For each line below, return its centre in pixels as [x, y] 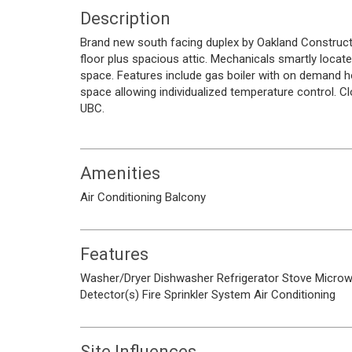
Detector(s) [110, 295]
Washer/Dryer [115, 278]
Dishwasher [184, 278]
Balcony [185, 197]
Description [125, 18]
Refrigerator [248, 278]
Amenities [120, 173]
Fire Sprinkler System [196, 295]
